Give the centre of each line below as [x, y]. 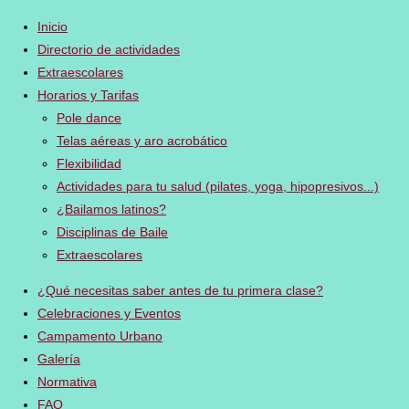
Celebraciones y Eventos [109, 313]
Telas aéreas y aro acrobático [142, 140]
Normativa [67, 381]
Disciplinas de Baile [112, 231]
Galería [59, 358]
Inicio [52, 26]
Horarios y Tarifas [88, 94]
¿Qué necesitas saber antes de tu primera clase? [180, 290]
